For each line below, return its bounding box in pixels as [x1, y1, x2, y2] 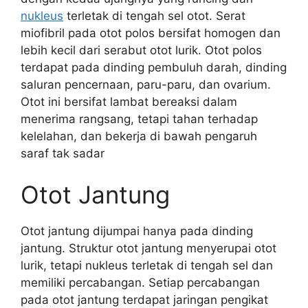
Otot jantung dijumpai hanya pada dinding [21, 223, 253, 238]
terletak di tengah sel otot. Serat [63, 9, 245, 23]
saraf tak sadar [21, 146, 104, 160]
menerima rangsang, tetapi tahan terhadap [21, 112, 258, 126]
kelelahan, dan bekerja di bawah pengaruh [21, 129, 257, 143]
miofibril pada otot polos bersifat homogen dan [21, 26, 280, 40]
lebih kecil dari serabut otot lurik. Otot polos [21, 43, 262, 57]
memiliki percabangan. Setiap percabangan [21, 275, 260, 289]
